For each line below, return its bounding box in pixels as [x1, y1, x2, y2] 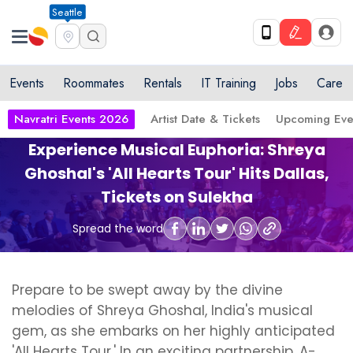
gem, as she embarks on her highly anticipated [12, 321, 335, 340]
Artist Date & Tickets [150, 110, 260, 128]
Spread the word [72, 220, 163, 236]
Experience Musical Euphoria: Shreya [28, 139, 325, 161]
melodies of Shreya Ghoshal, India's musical [12, 301, 313, 320]
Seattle [52, 4, 83, 20]
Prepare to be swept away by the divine [12, 281, 283, 299]
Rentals [143, 74, 182, 92]
